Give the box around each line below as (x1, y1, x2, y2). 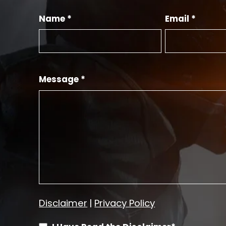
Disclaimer (39, 196, 88, 209)
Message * (39, 73, 86, 86)
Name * (39, 12, 72, 25)
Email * (164, 12, 196, 25)
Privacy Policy (94, 196, 155, 209)
